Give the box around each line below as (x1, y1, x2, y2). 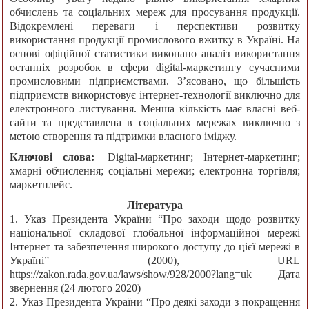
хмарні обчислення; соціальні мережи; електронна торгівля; (10, 165, 300, 177)
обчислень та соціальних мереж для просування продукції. (10, 6, 300, 19)
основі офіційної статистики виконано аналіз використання (10, 48, 300, 60)
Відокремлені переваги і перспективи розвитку (10, 20, 300, 32)
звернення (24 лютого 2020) (10, 282, 141, 295)
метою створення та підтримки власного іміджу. (10, 130, 237, 143)
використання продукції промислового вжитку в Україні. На (10, 34, 300, 46)
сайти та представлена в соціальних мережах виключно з (10, 117, 300, 129)
